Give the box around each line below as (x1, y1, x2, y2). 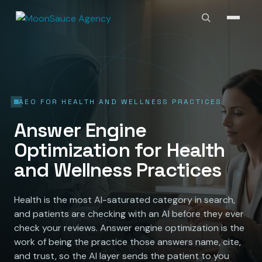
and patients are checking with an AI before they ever (14, 207, 244, 220)
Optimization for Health (14, 137, 225, 163)
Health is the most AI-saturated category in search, (14, 193, 235, 206)
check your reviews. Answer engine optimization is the (14, 221, 244, 234)
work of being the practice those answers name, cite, (14, 235, 241, 248)
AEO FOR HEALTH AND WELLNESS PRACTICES (19, 96, 222, 106)
